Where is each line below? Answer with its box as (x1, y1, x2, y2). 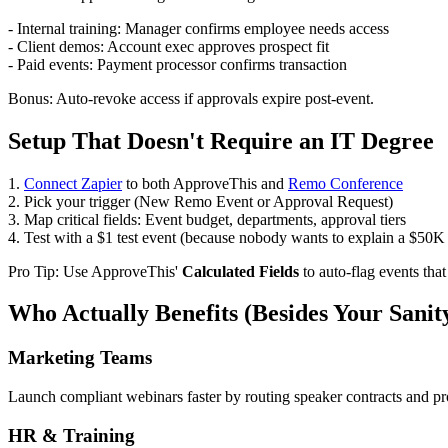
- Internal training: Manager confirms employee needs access (8, 19, 389, 37)
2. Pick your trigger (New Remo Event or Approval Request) (8, 192, 393, 210)
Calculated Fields (182, 262, 299, 280)
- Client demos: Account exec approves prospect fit (8, 37, 329, 55)
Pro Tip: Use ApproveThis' (8, 262, 182, 280)
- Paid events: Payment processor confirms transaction (8, 55, 347, 73)
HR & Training (8, 424, 135, 446)
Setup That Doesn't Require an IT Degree (8, 127, 434, 154)
